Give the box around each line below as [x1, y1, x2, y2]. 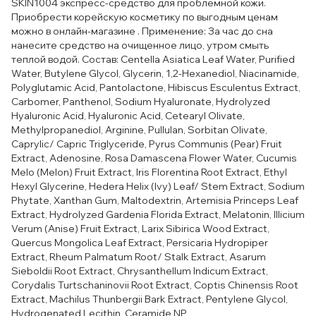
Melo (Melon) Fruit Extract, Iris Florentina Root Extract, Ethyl [11, 166, 287, 178]
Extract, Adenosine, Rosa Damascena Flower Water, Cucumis [11, 152, 297, 164]
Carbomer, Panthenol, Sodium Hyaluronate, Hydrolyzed [11, 95, 270, 108]
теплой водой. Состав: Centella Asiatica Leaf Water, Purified [11, 53, 295, 66]
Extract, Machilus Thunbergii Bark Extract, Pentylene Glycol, [11, 293, 288, 305]
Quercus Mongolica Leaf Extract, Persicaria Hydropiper [11, 236, 268, 249]
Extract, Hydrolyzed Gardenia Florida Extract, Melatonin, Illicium [11, 208, 305, 221]
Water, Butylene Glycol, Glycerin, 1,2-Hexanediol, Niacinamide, [11, 67, 299, 80]
